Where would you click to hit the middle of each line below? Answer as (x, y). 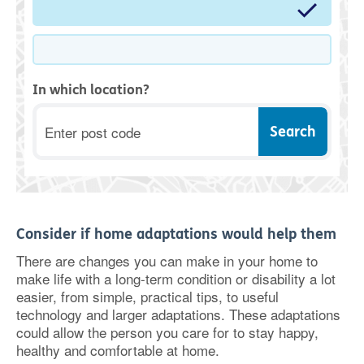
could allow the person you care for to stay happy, (167, 332)
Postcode (64, 115)
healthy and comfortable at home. (118, 350)
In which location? (91, 90)
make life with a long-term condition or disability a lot (176, 278)
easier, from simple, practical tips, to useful (147, 296)
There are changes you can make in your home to (167, 260)
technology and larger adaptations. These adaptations (178, 314)
